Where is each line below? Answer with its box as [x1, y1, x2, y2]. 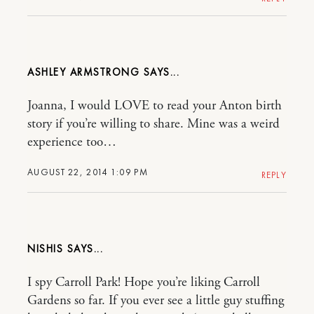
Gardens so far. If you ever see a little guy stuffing [27, 292, 284, 309]
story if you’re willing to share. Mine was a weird [27, 116, 280, 132]
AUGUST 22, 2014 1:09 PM [27, 166, 148, 178]
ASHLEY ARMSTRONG [27, 65, 139, 79]
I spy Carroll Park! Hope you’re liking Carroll [27, 274, 260, 291]
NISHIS [27, 242, 63, 256]
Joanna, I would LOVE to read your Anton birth [27, 97, 282, 114]
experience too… [27, 134, 116, 151]
